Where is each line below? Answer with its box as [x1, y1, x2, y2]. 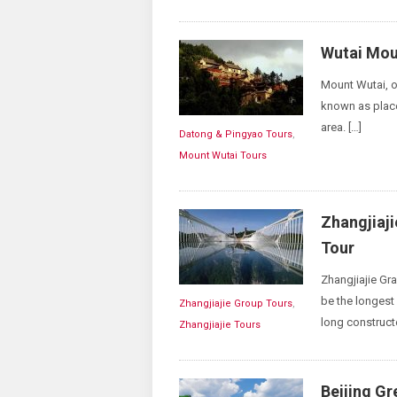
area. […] [321, 121, 362, 134]
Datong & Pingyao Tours [179, 128, 292, 140]
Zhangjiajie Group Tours [179, 298, 292, 309]
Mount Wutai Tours [179, 150, 267, 161]
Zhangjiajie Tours [179, 319, 261, 331]
